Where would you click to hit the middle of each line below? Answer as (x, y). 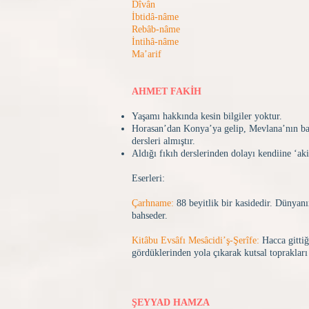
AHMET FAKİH (167, 91)
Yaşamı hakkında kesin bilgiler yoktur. (207, 116)
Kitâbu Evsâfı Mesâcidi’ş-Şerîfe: (196, 240)
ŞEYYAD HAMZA (171, 302)
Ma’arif (147, 54)
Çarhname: (153, 203)
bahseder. (150, 216)
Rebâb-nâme (156, 29)
